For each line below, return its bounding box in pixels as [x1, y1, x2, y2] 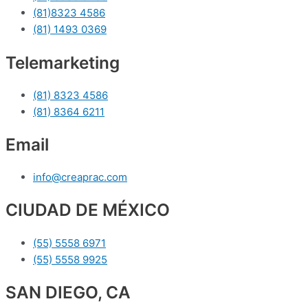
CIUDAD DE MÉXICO [5, 199, 170, 221]
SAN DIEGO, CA [5, 281, 131, 302]
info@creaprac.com [33, 170, 127, 184]
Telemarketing [5, 52, 120, 73]
